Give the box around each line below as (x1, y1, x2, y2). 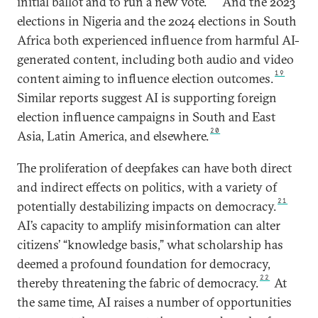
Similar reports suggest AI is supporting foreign (17, 89, 277, 106)
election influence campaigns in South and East (17, 109, 275, 126)
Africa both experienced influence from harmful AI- (17, 32, 300, 49)
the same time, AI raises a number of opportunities (17, 294, 292, 311)
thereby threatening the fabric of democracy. (17, 275, 258, 292)
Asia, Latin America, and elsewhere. (17, 128, 209, 145)
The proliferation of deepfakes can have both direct (17, 160, 292, 177)
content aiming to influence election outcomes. (17, 70, 273, 87)
